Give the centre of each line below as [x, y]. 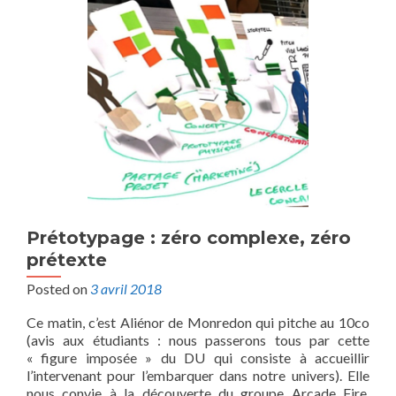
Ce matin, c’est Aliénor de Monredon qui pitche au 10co [198, 322]
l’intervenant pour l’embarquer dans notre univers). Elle [198, 375]
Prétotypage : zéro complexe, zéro [189, 238]
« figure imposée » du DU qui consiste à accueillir [198, 358]
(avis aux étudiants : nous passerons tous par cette [198, 340]
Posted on [58, 289]
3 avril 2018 [126, 289]
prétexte [67, 260]
